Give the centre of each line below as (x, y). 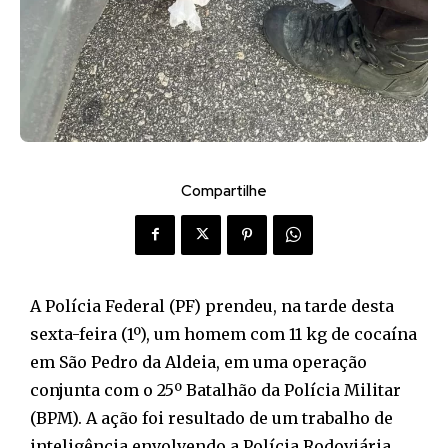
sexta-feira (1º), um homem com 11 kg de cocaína (223, 333)
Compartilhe (224, 190)
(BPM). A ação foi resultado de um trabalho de (211, 417)
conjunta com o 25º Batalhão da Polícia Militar (215, 389)
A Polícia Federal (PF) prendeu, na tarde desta (212, 305)
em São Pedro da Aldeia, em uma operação (198, 361)
